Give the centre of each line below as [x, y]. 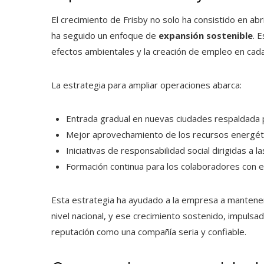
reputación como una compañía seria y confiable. [149, 231]
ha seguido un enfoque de [105, 35]
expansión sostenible [206, 35]
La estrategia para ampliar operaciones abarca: [146, 85]
